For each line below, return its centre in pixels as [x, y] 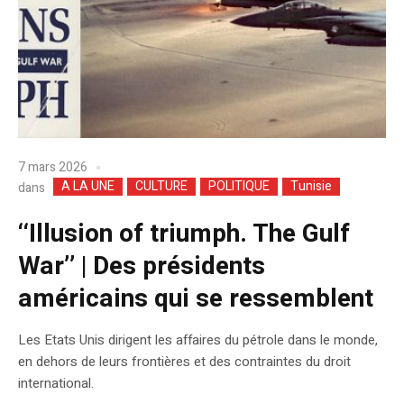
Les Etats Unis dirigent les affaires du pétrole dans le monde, [198, 340]
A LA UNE [88, 187]
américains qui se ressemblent [196, 299]
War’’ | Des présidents [142, 267]
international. [56, 384]
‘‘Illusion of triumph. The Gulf [184, 234]
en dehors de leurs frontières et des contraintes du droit [184, 362]
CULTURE [161, 187]
